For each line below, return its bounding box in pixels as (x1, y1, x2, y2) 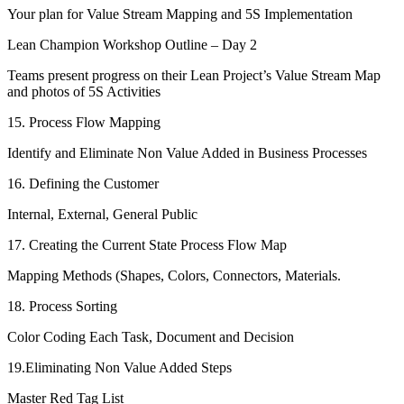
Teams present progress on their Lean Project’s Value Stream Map (7, 68, 381, 84)
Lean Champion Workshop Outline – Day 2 (7, 37, 257, 53)
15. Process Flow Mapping (7, 115, 161, 131)
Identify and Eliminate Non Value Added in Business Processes (7, 145, 367, 161)
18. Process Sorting (7, 298, 117, 315)
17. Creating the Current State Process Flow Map (7, 237, 287, 253)
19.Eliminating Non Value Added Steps (7, 360, 232, 376)
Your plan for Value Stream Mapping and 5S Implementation (7, 6, 353, 23)
